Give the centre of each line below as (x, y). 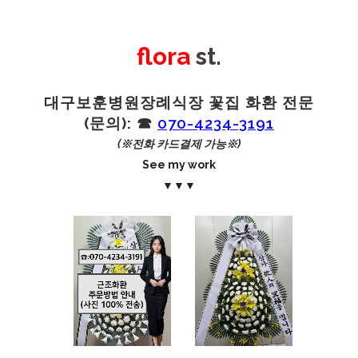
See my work (179, 165)
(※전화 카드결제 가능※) (179, 144)
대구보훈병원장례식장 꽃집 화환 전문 (179, 102)
